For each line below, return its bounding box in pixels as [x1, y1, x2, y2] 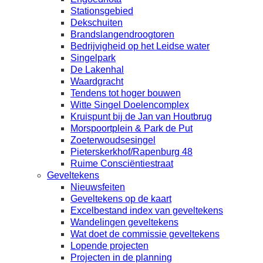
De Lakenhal [70, 65, 124, 75]
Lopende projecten [70, 241, 149, 251]
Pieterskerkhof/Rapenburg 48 [70, 147, 193, 157]
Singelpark [70, 53, 116, 63]
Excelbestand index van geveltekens [70, 205, 223, 215]
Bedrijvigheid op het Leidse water [70, 41, 210, 51]
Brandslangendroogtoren [70, 29, 174, 39]
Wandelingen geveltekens [70, 217, 178, 227]
